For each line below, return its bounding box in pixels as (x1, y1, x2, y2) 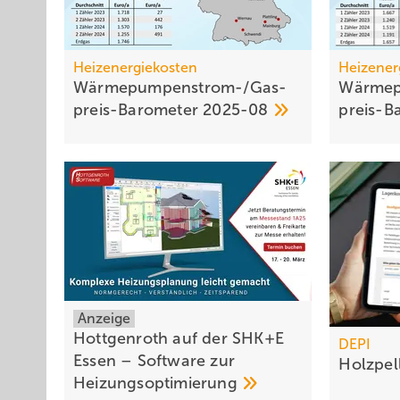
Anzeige (78, 311, 130, 327)
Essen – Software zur (73, 352, 235, 371)
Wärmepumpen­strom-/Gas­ (73, 79, 287, 97)
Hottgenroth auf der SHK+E (73, 329, 284, 348)
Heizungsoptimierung (73, 374, 242, 393)
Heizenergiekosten (73, 60, 197, 76)
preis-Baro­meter (73, 101, 204, 120)
